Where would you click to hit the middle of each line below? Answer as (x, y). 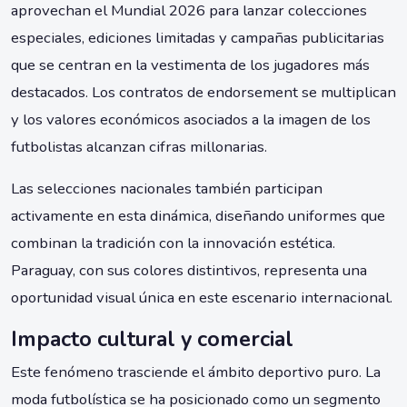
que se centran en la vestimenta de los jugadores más (190, 65)
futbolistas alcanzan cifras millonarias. (139, 147)
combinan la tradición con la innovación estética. (173, 243)
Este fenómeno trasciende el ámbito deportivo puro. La (196, 372)
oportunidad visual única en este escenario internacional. (202, 298)
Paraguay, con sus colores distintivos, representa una (189, 271)
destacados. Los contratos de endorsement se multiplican (203, 93)
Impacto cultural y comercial (152, 339)
